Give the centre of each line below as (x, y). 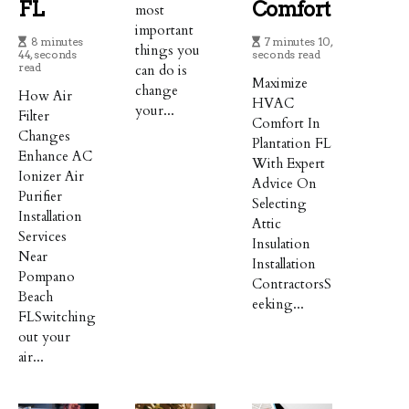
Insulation (282, 243)
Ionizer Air (51, 176)
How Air (45, 95)
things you (168, 50)
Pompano (47, 276)
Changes (44, 136)
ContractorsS (292, 283)
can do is (162, 70)
